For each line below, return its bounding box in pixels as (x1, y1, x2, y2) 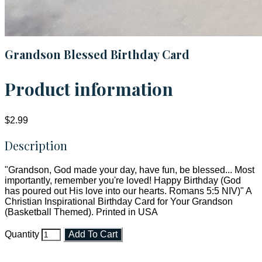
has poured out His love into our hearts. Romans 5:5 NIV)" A (5, 186, 251, 196)
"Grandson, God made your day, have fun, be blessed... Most (5, 165, 254, 175)
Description (5, 137, 67, 154)
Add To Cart (68, 229, 118, 240)
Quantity (5, 229, 39, 240)
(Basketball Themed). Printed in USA (5, 207, 158, 218)
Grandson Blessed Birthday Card (5, 46, 189, 63)
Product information (5, 77, 173, 101)
